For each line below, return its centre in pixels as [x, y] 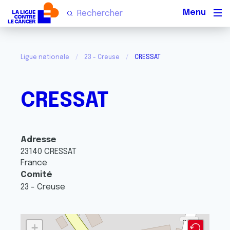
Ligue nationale [45, 57]
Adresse [39, 140]
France [34, 163]
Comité [36, 175]
